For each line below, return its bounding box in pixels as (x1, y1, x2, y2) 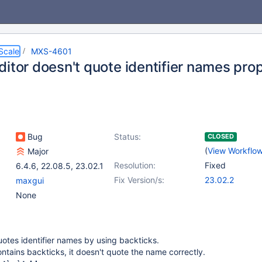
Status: (114, 132, 141, 142)
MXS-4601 (31, 46, 72, 56)
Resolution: (114, 160, 156, 170)
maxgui (16, 175, 44, 185)
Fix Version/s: (114, 175, 164, 185)
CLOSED (208, 132, 234, 140)
